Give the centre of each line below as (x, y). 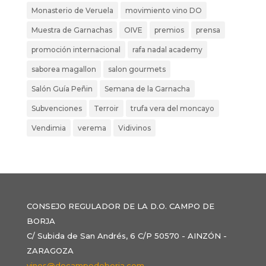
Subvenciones (56, 108)
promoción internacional (76, 49)
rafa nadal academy (167, 49)
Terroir (106, 108)
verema (92, 128)
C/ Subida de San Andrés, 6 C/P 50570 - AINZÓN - (126, 235)
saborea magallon (64, 69)
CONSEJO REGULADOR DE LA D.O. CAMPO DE (120, 206)
